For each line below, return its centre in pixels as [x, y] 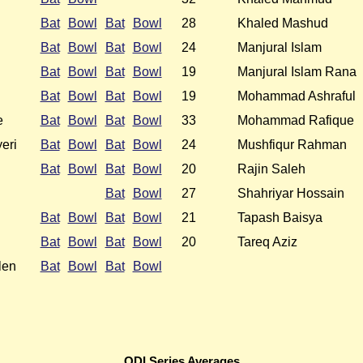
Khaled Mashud [282, 23]
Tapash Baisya [280, 218]
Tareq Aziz [267, 242]
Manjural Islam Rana [297, 72]
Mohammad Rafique [295, 121]
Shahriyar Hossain [290, 194]
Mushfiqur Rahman [292, 145]
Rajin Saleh [271, 169]
